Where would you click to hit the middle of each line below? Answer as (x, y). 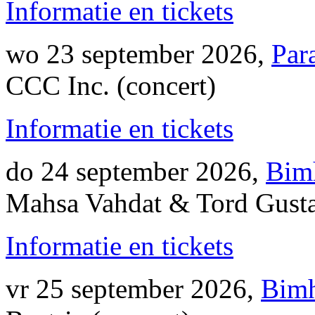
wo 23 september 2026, (139, 54)
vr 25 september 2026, (133, 289)
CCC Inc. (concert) (111, 85)
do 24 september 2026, (136, 171)
